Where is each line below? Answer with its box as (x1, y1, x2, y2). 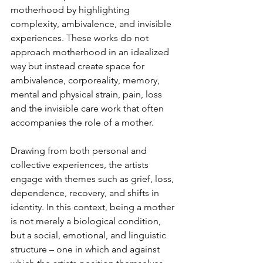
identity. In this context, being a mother (11, 201, 177, 213)
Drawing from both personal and (11, 145, 149, 156)
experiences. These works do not (11, 32, 151, 43)
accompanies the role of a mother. (11, 117, 156, 128)
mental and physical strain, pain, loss (11, 89, 164, 100)
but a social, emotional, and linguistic (11, 230, 168, 241)
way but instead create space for (11, 60, 147, 72)
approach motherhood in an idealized (11, 46, 171, 58)
